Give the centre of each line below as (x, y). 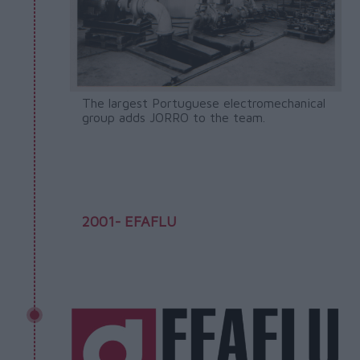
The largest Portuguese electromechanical (203, 102)
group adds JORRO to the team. (173, 117)
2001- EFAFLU (129, 221)
